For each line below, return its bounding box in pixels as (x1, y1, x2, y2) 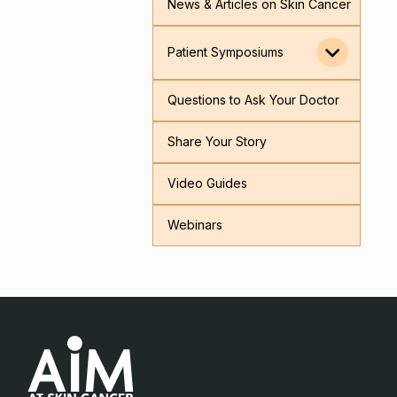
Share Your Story (167, 134, 267, 150)
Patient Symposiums (167, 44, 284, 60)
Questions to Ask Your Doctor (167, 92, 339, 108)
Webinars (167, 217, 222, 233)
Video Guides (167, 175, 247, 191)
